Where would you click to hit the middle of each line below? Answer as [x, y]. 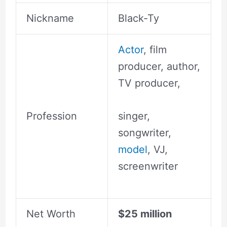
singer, [134, 116]
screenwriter [148, 166]
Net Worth [51, 214]
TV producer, [149, 83]
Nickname [50, 18]
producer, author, [159, 67]
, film [155, 50]
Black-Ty [138, 18]
